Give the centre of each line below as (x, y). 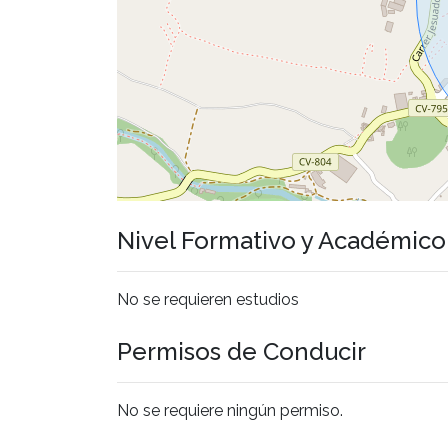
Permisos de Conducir (241, 351)
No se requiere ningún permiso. (230, 410)
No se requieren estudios (208, 299)
